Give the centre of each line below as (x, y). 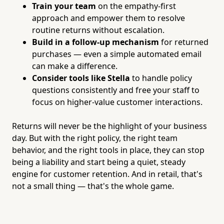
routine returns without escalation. (98, 30)
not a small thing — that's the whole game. (93, 186)
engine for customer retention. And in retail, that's (107, 174)
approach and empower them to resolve (108, 18)
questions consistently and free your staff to (116, 90)
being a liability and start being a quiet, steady (99, 162)
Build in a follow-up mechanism (95, 42)
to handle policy (161, 78)
